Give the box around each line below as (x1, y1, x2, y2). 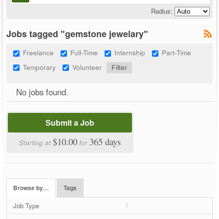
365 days (89, 135, 121, 148)
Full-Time (70, 47, 98, 57)
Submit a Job (45, 116, 95, 128)
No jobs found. (16, 86, 69, 98)
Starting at (19, 137, 53, 147)
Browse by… (13, 184, 49, 193)
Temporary (23, 62, 56, 72)
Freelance (23, 47, 54, 57)
